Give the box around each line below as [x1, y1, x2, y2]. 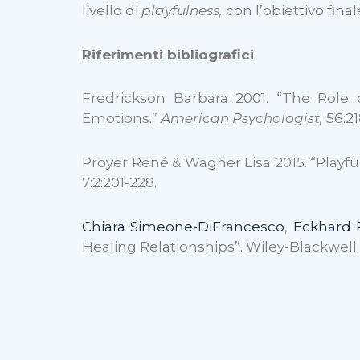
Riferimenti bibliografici [82, 46, 254, 63]
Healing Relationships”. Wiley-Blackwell [82, 238, 357, 255]
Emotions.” [82, 110, 161, 127]
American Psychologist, [161, 110, 326, 127]
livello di [82, 2, 141, 18]
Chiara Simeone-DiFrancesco [82, 218, 285, 235]
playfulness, [141, 2, 226, 18]
